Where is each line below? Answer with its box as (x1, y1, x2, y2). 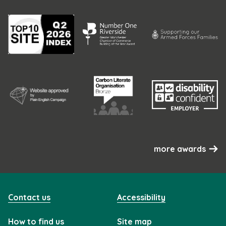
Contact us (8, 192, 50, 202)
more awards (154, 143, 206, 154)
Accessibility (117, 192, 165, 202)
